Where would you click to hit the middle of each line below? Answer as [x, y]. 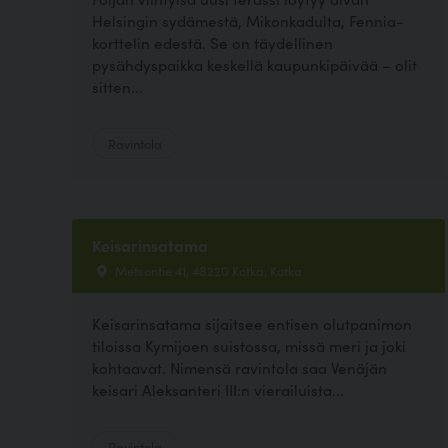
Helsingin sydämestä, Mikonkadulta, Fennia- [247, 20]
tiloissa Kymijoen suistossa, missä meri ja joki [249, 345]
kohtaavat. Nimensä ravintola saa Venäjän [239, 367]
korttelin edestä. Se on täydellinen [212, 42]
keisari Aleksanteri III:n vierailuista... [218, 389]
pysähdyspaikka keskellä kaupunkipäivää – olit [254, 64]
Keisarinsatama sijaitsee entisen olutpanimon [252, 323]
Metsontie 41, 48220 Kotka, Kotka [207, 269]
